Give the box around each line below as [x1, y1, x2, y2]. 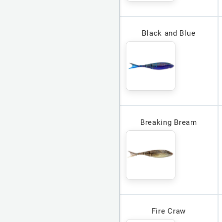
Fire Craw [151, 207, 186, 216]
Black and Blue [142, 28, 196, 38]
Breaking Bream [140, 117, 197, 127]
